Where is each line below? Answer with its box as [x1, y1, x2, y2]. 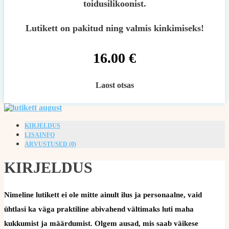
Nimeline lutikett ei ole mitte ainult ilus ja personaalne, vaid [4, 190, 202, 199]
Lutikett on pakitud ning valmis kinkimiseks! [25, 23, 204, 33]
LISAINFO [25, 131, 55, 139]
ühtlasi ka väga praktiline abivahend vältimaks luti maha [4, 204, 194, 213]
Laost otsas [95, 81, 134, 89]
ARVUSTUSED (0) [25, 141, 76, 148]
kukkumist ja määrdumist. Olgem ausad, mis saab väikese [4, 219, 198, 227]
